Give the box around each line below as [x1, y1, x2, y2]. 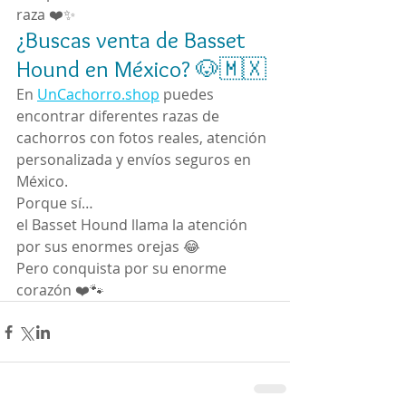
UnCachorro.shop [37, 84, 159, 104]
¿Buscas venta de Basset [16, 25, 251, 54]
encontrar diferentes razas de [16, 106, 223, 126]
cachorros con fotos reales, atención [16, 128, 270, 148]
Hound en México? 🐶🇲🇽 [16, 54, 266, 83]
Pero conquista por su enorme [16, 258, 230, 278]
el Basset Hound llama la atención [16, 215, 251, 235]
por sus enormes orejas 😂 [16, 237, 200, 256]
